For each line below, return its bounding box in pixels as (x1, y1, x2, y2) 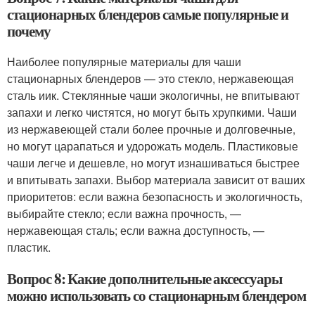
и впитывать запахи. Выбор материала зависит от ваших (7, 172, 305, 188)
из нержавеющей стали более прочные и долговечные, (7, 121, 295, 137)
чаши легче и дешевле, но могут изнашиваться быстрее (7, 155, 300, 171)
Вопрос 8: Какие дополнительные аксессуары (7, 268, 282, 289)
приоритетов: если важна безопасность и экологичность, (7, 188, 302, 205)
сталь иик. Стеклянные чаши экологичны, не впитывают (7, 87, 300, 103)
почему (7, 20, 51, 41)
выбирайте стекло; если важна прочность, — (7, 205, 241, 221)
